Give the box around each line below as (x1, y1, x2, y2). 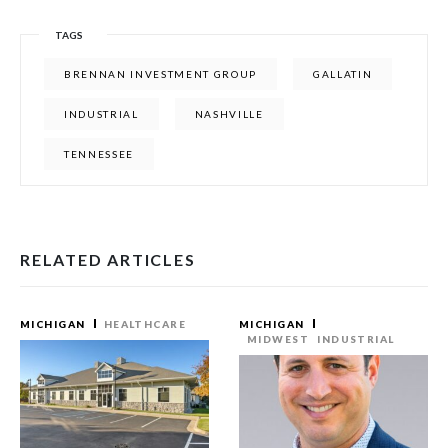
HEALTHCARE (103, 318, 187, 330)
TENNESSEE (64, 148, 135, 160)
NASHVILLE (194, 108, 264, 120)
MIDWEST (247, 333, 310, 345)
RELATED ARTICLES (20, 250, 196, 269)
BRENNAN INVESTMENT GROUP (64, 68, 258, 80)
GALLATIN (313, 68, 373, 80)
